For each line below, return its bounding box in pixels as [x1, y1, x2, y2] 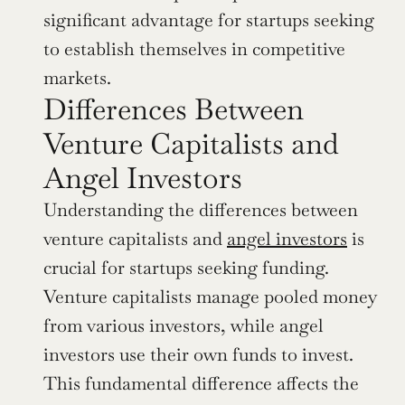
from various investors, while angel [43, 313, 324, 337]
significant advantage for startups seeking [43, 7, 374, 32]
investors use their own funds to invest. [43, 342, 353, 366]
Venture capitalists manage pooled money [43, 284, 377, 308]
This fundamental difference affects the [43, 371, 359, 395]
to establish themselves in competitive [43, 36, 345, 61]
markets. [43, 65, 111, 89]
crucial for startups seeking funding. [43, 255, 329, 279]
